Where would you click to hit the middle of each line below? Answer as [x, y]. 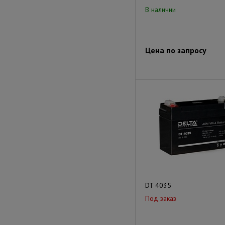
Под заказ [161, 198]
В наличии [160, 10]
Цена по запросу [176, 50]
